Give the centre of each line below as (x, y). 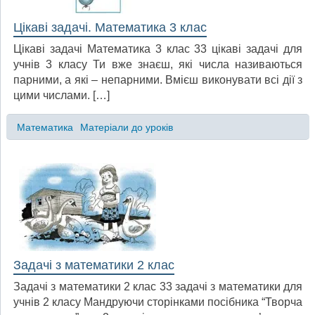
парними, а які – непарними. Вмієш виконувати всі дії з (158, 80)
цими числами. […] (62, 96)
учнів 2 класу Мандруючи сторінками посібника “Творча (158, 302)
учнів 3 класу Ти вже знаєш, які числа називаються (158, 65)
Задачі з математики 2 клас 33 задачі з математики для (158, 287)
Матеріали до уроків (126, 127)
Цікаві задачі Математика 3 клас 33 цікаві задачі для (158, 49)
